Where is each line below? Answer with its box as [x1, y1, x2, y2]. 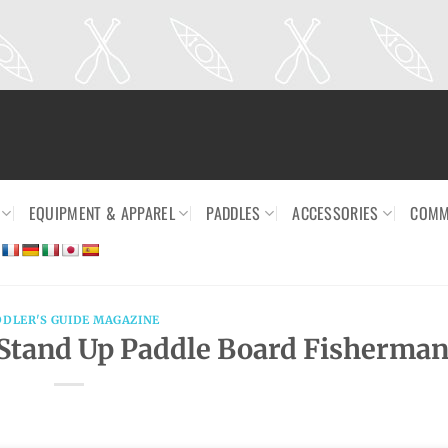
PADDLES [206, 201, 261, 225]
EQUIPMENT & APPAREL [28, 201, 175, 225]
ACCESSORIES [292, 201, 379, 225]
